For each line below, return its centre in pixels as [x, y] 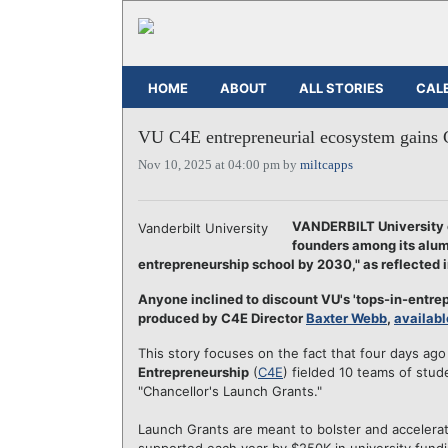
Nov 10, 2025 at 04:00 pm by [219, 164]
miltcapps [326, 164]
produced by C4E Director [222, 318]
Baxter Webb [346, 318]
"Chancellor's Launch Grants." [230, 391]
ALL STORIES [341, 87]
